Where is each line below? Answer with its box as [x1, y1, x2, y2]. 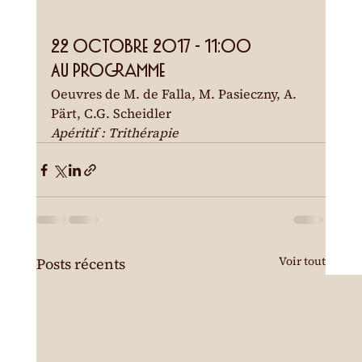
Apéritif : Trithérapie [50, 124, 179, 142]
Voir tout [279, 253, 326, 270]
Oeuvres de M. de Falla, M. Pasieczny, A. [50, 85, 300, 103]
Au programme [50, 63, 166, 80]
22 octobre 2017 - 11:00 [50, 39, 251, 56]
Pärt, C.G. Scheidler [50, 104, 171, 123]
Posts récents [36, 254, 125, 275]
